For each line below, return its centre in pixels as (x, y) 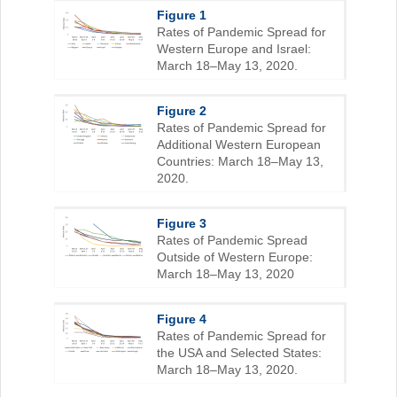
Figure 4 (182, 319)
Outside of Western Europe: (235, 257)
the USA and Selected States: (239, 353)
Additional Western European (239, 145)
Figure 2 (182, 111)
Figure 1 (182, 16)
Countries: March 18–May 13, (240, 162)
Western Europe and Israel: (234, 49)
